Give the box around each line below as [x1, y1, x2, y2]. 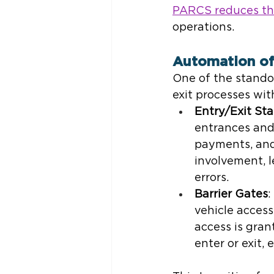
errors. [194, 172, 229, 184]
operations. [172, 22, 234, 34]
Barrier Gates [194, 189, 268, 201]
